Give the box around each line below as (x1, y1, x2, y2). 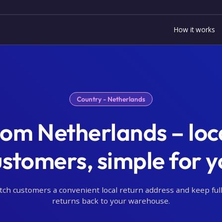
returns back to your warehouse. (52, 196, 170, 206)
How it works (173, 24, 215, 34)
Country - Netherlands (76, 95, 145, 104)
